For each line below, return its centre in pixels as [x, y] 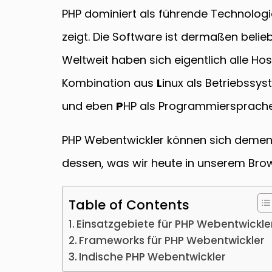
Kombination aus [109, 83]
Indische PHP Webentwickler [153, 257]
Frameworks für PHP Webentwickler [172, 240]
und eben [89, 106]
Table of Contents [129, 205]
